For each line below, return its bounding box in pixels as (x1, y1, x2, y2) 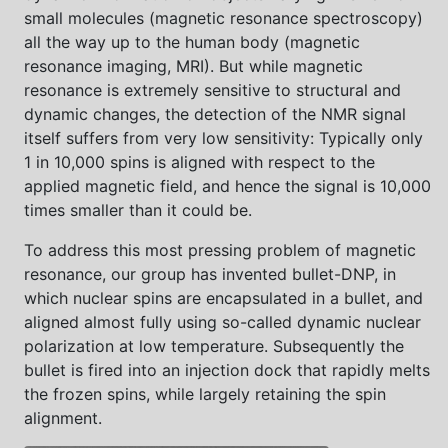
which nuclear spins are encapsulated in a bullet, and (24, 287, 423, 308)
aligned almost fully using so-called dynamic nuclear (24, 311, 421, 332)
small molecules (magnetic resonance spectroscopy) (24, 7, 423, 28)
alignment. (24, 407, 102, 428)
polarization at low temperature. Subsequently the (24, 335, 404, 356)
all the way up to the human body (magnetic (24, 31, 360, 52)
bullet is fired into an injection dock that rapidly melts (24, 359, 430, 380)
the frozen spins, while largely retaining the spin (24, 383, 386, 404)
